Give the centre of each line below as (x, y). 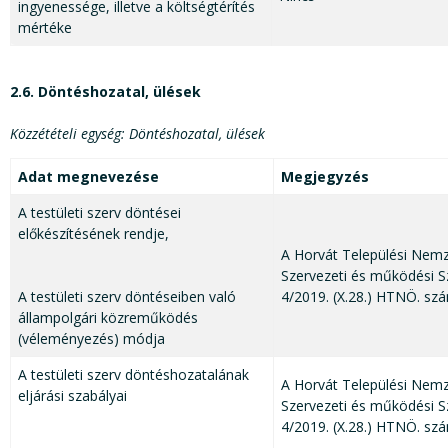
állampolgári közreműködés (108, 318)
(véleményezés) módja (91, 339)
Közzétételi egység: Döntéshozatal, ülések (137, 134)
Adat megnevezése (88, 177)
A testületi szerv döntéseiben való (127, 297)
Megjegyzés (325, 177)
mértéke (45, 28)
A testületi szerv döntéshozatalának (133, 375)
